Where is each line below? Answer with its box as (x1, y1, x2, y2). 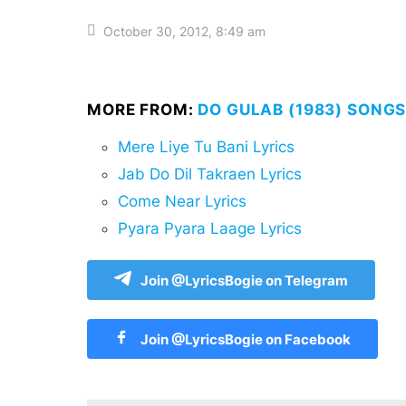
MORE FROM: (87, 101, 198, 120)
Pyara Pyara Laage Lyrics (118, 219, 302, 238)
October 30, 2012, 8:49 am (103, 23, 266, 39)
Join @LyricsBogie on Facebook (138, 331, 351, 349)
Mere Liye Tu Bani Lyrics (118, 138, 295, 157)
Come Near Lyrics (118, 192, 246, 211)
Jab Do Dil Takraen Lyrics (118, 165, 302, 184)
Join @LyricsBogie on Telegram (140, 272, 348, 290)
